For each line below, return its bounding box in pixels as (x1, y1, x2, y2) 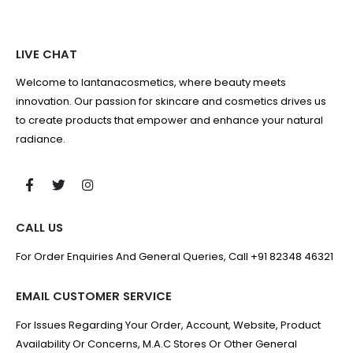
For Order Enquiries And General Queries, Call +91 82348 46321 (16, 248, 333, 264)
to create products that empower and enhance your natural (16, 113, 323, 128)
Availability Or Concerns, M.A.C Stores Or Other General (16, 336, 297, 351)
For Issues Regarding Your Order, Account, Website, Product (16, 317, 321, 333)
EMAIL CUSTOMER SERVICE (16, 287, 172, 304)
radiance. (16, 132, 65, 147)
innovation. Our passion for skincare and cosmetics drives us (16, 94, 326, 110)
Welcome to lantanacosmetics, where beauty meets (16, 75, 286, 91)
